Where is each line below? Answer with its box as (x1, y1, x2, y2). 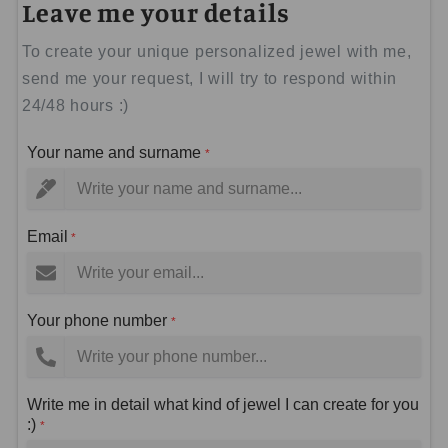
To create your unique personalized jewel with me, (22, 43, 412, 61)
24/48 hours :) (22, 97, 130, 115)
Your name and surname (27, 144, 205, 162)
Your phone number (27, 312, 171, 330)
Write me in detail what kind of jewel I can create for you (27, 396, 419, 414)
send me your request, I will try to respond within (22, 70, 398, 88)
